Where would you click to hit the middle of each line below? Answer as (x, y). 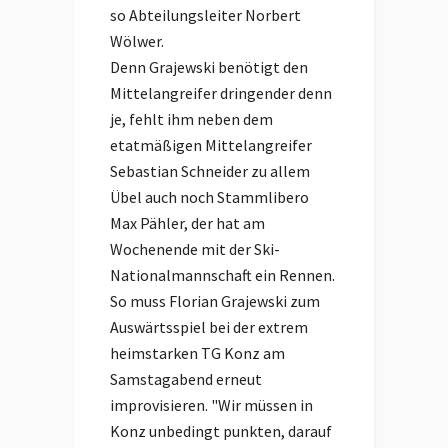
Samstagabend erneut (186, 379)
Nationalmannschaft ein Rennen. (222, 275)
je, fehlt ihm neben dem (191, 119)
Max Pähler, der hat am (187, 223)
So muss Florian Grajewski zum (215, 301)
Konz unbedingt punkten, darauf (221, 431)
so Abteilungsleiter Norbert (205, 15)
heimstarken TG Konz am (197, 353)
